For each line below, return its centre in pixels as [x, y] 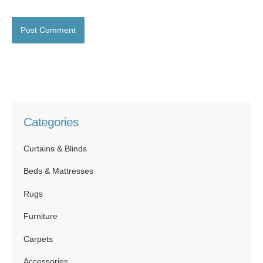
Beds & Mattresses [58, 171]
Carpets [38, 239]
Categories [51, 122]
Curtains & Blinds [55, 149]
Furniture [41, 217]
